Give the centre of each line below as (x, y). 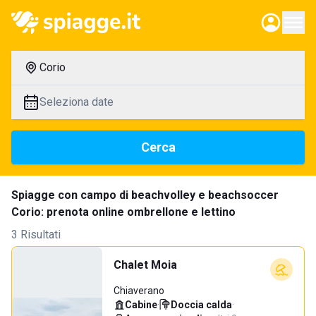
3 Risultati (36, 235)
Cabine (141, 305)
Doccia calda (201, 305)
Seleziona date (77, 102)
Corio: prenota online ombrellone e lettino (123, 212)
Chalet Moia (145, 265)
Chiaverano (139, 291)
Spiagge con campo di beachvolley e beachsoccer (145, 195)
